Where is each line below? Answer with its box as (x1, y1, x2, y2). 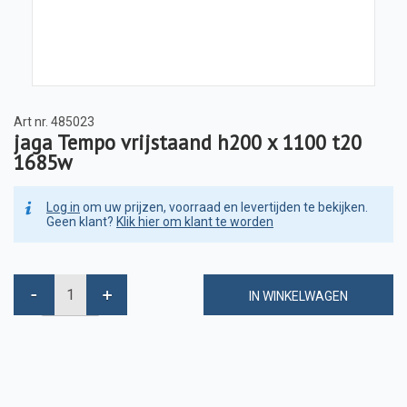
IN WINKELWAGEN (249, 288, 348, 303)
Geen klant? (46, 214, 116, 229)
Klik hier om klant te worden (116, 214, 273, 229)
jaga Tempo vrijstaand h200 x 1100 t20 (14, 129, 362, 155)
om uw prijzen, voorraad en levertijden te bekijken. (80, 200, 368, 214)
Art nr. (14, 114, 48, 129)
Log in (46, 200, 80, 214)
